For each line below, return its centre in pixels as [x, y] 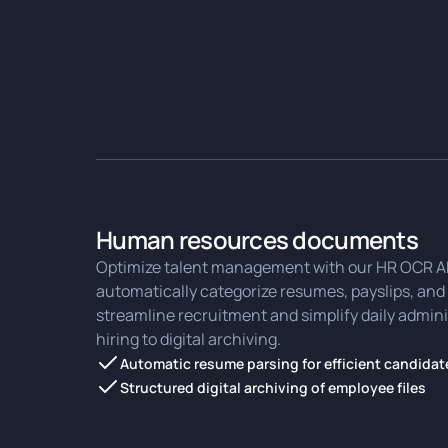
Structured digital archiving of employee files [273, 387]
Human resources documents [257, 239]
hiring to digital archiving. [188, 339]
